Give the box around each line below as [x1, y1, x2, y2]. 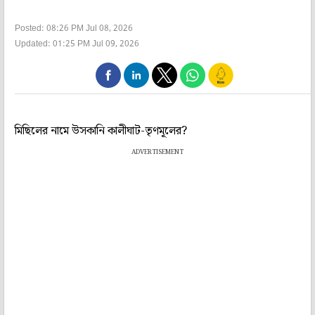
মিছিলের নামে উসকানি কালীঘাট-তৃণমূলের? [15, 122, 187, 141]
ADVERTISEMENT [131, 147, 184, 158]
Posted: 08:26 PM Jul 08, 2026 [15, 23, 133, 35]
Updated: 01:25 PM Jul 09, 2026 [15, 39, 139, 51]
